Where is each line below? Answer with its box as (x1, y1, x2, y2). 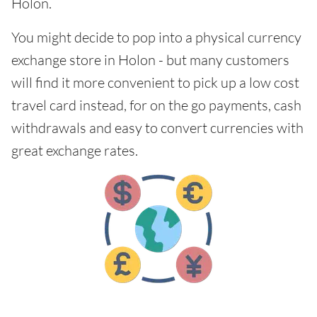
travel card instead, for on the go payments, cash (11, 96, 301, 114)
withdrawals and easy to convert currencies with (11, 119, 304, 137)
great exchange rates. (11, 142, 138, 159)
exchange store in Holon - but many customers (11, 51, 289, 69)
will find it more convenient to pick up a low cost (11, 74, 299, 91)
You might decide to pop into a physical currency (11, 28, 301, 46)
